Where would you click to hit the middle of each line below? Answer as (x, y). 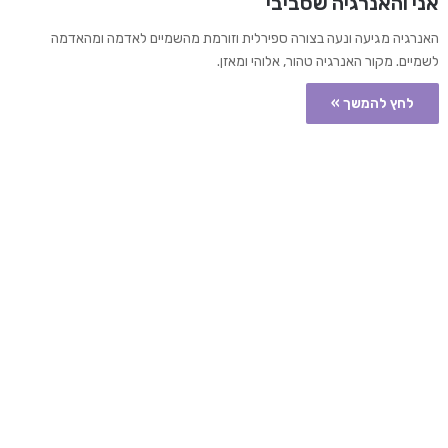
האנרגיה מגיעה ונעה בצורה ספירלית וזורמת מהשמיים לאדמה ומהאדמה (244, 39)
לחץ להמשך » (372, 104)
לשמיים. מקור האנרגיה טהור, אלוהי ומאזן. (327, 62)
